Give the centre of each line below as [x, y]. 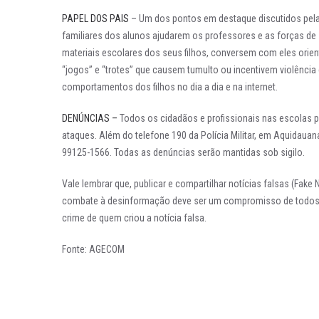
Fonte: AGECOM [93, 249]
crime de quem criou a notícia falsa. [134, 218]
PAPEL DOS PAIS [96, 19]
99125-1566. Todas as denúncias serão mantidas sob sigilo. [183, 152]
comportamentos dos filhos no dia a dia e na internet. [170, 87]
